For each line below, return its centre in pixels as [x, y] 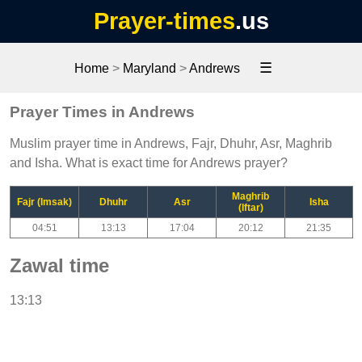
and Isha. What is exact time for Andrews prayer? [149, 162]
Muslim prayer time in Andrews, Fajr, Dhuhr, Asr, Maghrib [171, 143]
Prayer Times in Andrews [102, 112]
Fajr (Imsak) [44, 202]
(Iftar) [250, 207]
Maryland [149, 68]
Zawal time [59, 265]
